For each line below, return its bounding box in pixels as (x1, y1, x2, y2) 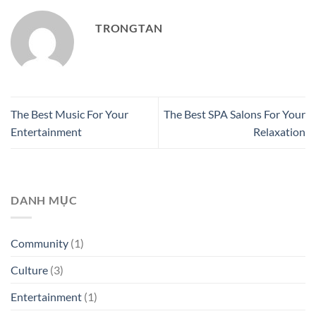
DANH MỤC (11, 193, 78, 207)
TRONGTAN (95, 21, 163, 35)
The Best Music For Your (11, 107, 128, 121)
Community (11, 236, 68, 250)
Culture (11, 262, 48, 276)
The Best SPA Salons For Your (164, 107, 305, 121)
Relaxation (253, 125, 305, 139)
